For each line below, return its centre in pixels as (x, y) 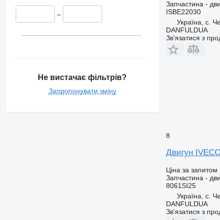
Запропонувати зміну (82, 91)
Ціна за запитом (192, 170)
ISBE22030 (183, 12)
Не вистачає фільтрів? (82, 77)
